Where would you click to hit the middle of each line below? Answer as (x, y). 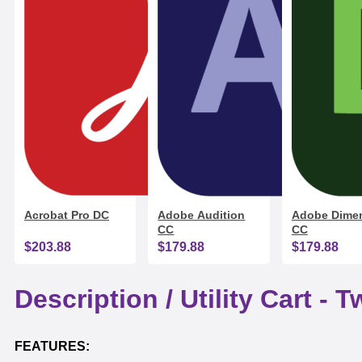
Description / (97, 299)
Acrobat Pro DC (67, 215)
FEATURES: (52, 347)
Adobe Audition (202, 215)
